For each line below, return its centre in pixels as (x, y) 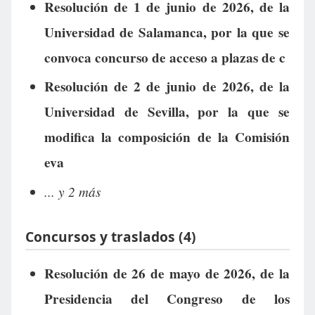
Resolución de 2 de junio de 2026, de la (167, 87)
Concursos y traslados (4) (111, 236)
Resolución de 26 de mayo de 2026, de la (167, 274)
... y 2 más (72, 192)
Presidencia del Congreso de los (167, 299)
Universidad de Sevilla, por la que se (167, 112)
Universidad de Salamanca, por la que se (167, 32)
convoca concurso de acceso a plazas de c (165, 57)
